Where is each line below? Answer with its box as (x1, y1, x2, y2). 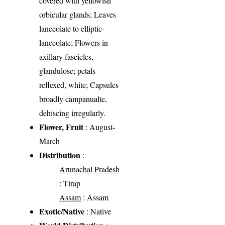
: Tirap (59, 177, 81, 188)
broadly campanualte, (39, 93, 107, 104)
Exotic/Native (39, 205, 85, 217)
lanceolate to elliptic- (39, 23, 105, 34)
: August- (83, 121, 116, 132)
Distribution (39, 149, 81, 161)
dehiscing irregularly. (39, 107, 106, 118)
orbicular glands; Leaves (39, 9, 117, 20)
